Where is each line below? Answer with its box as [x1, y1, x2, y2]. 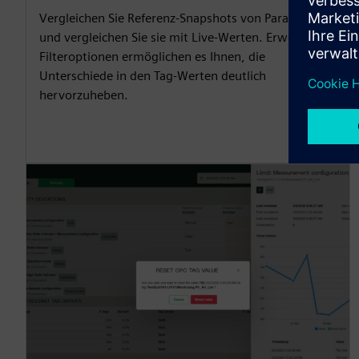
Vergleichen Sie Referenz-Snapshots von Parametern [39, 10, 329, 26]
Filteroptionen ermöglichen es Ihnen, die [39, 49, 265, 65]
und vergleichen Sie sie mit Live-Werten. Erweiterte [39, 30, 325, 46]
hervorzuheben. [39, 87, 128, 103]
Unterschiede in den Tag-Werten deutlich [39, 68, 266, 84]
